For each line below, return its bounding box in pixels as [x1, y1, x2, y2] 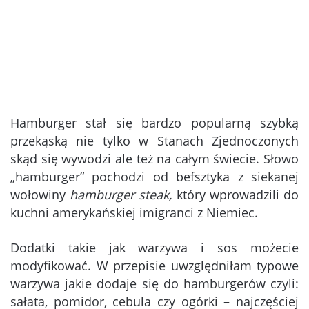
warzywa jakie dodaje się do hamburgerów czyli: [10, 275, 299, 292]
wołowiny [10, 186, 70, 203]
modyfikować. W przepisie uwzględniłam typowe [10, 257, 299, 275]
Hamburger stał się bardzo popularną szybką [10, 114, 299, 132]
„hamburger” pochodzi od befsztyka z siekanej [10, 168, 299, 186]
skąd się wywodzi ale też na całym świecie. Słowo [10, 150, 299, 168]
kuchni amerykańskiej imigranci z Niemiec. [10, 204, 258, 221]
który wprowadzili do [176, 186, 299, 203]
